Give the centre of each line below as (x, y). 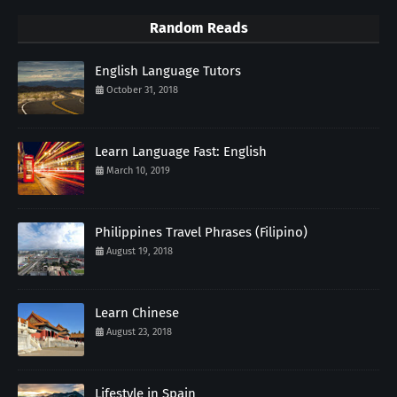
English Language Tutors (168, 70)
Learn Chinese (137, 312)
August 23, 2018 (139, 331)
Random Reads (198, 27)
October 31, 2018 (142, 90)
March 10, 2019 (138, 170)
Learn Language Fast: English (181, 151)
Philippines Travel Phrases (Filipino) (201, 232)
